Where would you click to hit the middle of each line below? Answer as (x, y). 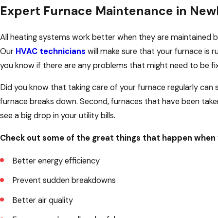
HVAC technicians (51, 51)
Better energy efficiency (56, 161)
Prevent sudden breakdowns (64, 181)
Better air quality (42, 200)
